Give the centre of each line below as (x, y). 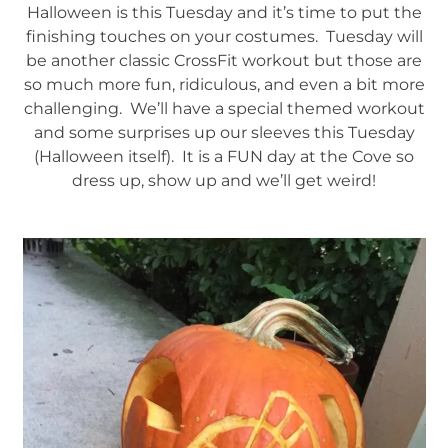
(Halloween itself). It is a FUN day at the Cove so (224, 156)
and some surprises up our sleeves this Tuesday (224, 132)
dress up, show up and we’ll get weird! (224, 180)
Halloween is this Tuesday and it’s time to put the (224, 12)
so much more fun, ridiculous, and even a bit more (224, 84)
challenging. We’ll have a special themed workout (224, 108)
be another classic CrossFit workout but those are (224, 60)
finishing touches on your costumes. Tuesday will (224, 36)
